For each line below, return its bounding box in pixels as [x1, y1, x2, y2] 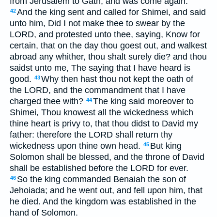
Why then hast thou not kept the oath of [41, 74, 193, 84]
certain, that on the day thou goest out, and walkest [10, 40, 207, 50]
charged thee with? [10, 96, 86, 106]
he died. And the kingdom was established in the [10, 196, 196, 206]
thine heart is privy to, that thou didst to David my [10, 118, 198, 128]
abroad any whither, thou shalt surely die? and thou [10, 51, 207, 62]
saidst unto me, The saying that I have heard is [10, 62, 190, 73]
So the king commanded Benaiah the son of [17, 174, 186, 184]
